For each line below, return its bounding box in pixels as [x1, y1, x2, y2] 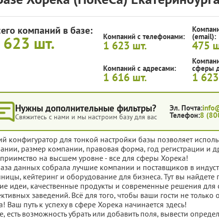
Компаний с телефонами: [103, 32, 185, 42]
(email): [192, 32, 216, 42]
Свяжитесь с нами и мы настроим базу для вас [15, 112, 157, 122]
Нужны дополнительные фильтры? [15, 102, 157, 114]
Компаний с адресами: [103, 64, 176, 73]
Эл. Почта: [170, 103, 203, 113]
